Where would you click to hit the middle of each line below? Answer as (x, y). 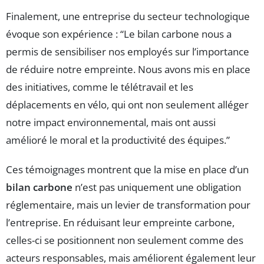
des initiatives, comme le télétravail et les (100, 87)
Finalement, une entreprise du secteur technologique (128, 16)
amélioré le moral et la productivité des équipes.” (118, 140)
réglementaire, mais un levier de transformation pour (128, 205)
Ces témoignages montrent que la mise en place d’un (127, 170)
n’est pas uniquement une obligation (157, 187)
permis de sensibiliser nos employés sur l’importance (128, 52)
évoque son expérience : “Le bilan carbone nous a (119, 34)
